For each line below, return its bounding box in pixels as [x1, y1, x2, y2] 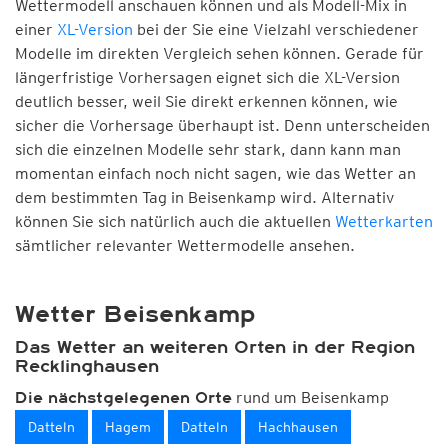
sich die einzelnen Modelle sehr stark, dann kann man [15, 140, 401, 159]
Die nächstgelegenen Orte [15, 389, 232, 407]
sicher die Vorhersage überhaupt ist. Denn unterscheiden [15, 116, 430, 135]
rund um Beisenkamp [232, 388, 389, 407]
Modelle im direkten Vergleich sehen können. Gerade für [15, 44, 424, 63]
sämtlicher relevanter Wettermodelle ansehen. [15, 236, 355, 255]
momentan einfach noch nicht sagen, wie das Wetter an [15, 164, 416, 183]
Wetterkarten [335, 212, 433, 231]
